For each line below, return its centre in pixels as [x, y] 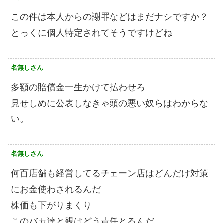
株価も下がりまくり [51, 205]
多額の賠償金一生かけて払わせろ [78, 87]
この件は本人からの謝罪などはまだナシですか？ [110, 17]
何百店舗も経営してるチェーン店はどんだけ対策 [110, 173]
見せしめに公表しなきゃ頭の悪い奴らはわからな [110, 103]
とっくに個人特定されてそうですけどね [92, 33]
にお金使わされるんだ [56, 189]
